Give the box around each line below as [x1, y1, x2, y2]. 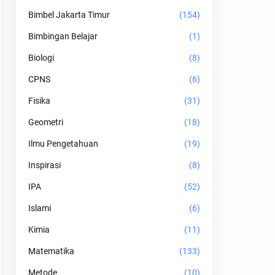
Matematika [28, 246, 74, 256]
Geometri [28, 117, 63, 127]
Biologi [28, 53, 54, 63]
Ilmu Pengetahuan [28, 139, 98, 149]
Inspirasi [28, 160, 61, 170]
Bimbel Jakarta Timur [28, 10, 110, 20]
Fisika [28, 96, 50, 106]
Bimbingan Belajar [28, 31, 98, 41]
